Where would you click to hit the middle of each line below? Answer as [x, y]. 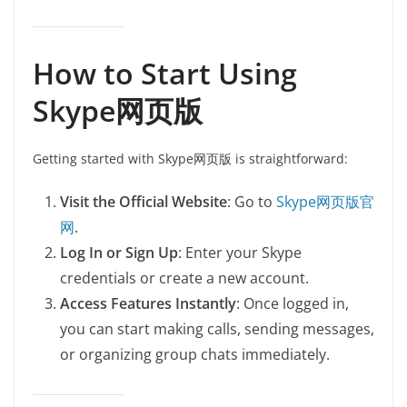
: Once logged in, [293, 303]
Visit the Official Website [144, 202]
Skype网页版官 [325, 202]
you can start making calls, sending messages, [217, 329]
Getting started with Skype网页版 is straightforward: [190, 159]
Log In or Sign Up [119, 253]
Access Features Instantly [148, 303]
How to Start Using [165, 73]
